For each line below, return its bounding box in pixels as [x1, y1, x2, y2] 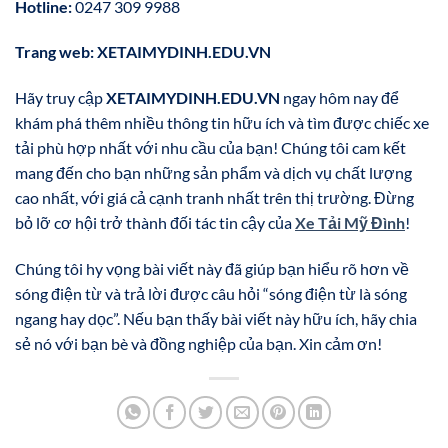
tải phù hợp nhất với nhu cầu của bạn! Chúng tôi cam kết [15, 138, 406, 158]
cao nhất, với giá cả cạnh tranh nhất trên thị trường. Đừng [15, 188, 414, 208]
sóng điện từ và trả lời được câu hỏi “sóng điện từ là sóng [15, 284, 407, 304]
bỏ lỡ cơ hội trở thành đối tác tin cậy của [15, 213, 295, 233]
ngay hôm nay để [280, 88, 399, 108]
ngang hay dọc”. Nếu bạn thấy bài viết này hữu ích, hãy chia [15, 309, 417, 329]
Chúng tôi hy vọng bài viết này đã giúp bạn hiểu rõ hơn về [15, 259, 409, 279]
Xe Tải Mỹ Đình [295, 213, 405, 233]
